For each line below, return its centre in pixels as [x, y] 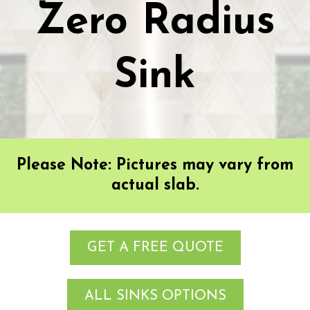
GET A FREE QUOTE [155, 247]
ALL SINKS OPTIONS [155, 296]
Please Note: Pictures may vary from [155, 165]
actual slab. [155, 185]
